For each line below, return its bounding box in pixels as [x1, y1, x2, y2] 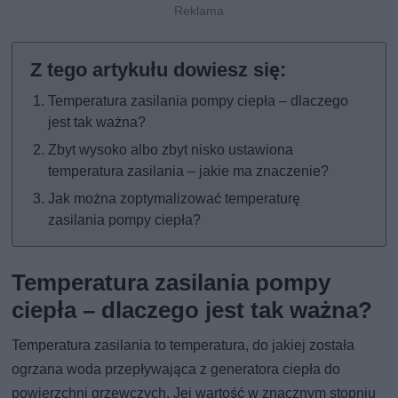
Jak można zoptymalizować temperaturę [48, 189, 300, 207]
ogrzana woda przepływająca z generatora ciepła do [12, 360, 341, 378]
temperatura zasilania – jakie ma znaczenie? [48, 162, 330, 179]
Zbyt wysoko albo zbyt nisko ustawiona [48, 140, 294, 158]
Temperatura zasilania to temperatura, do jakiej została [12, 336, 355, 354]
